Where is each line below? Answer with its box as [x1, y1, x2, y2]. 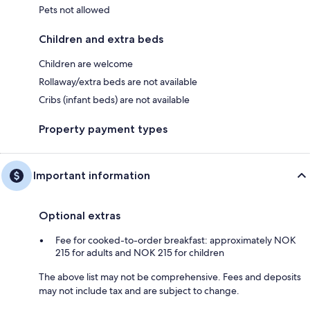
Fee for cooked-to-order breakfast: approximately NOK [55, 233, 296, 246]
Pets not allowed [39, 3, 110, 16]
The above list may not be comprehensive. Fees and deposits [39, 270, 301, 283]
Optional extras [39, 208, 120, 222]
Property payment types [39, 122, 167, 136]
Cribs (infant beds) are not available [39, 93, 190, 106]
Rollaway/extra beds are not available [39, 75, 197, 88]
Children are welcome [39, 57, 133, 70]
